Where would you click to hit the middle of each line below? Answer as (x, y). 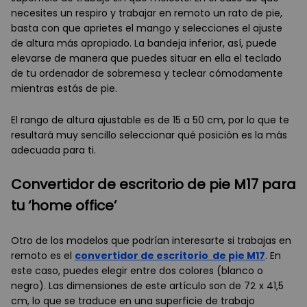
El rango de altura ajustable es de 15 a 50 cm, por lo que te (150, 120)
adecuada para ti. (53, 150)
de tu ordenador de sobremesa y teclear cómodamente (147, 74)
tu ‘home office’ (64, 206)
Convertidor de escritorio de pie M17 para (153, 185)
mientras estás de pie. (64, 89)
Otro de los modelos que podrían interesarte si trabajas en (151, 241)
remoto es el (43, 256)
